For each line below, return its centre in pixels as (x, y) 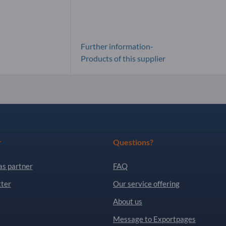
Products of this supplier (123, 59)
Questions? (133, 142)
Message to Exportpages (154, 219)
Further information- (117, 46)
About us (128, 202)
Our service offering (146, 184)
